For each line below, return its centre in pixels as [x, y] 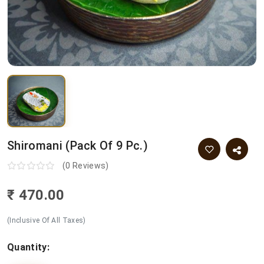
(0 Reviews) [85, 166]
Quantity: [28, 247]
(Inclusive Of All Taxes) [47, 221]
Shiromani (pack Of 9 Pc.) [77, 146]
